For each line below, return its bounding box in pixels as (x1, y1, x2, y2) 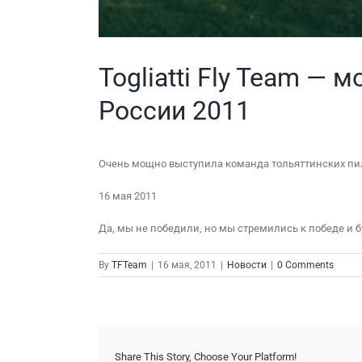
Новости (227, 259, 267, 271)
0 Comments (277, 259, 334, 271)
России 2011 (99, 95, 250, 126)
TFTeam (112, 259, 147, 271)
